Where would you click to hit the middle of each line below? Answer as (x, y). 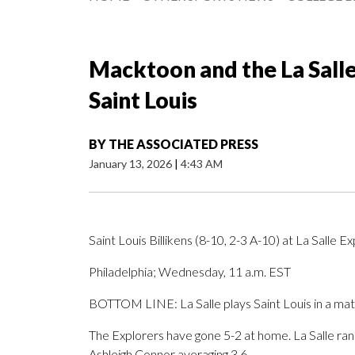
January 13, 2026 (132, 164)
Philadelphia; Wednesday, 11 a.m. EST (190, 272)
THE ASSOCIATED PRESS (183, 144)
